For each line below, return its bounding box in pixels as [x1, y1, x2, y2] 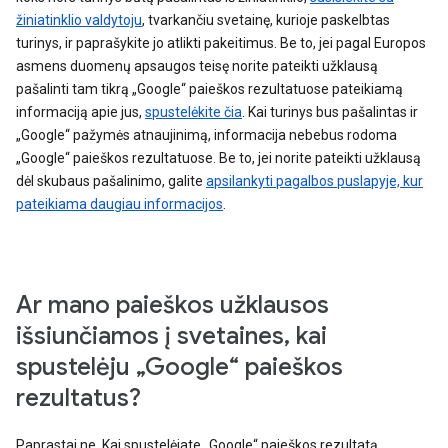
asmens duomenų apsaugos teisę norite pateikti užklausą [16, 58, 378, 74]
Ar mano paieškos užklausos [16, 290, 329, 320]
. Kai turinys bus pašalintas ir [242, 104, 418, 120]
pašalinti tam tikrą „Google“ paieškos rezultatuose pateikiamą [16, 81, 403, 97]
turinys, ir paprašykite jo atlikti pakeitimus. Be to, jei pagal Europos [16, 35, 426, 51]
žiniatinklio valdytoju [16, 12, 142, 28]
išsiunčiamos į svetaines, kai [16, 321, 327, 351]
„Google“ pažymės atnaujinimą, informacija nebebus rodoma [16, 127, 397, 143]
